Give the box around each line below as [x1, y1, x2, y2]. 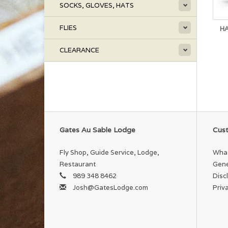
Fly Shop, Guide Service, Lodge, [60, 148, 159, 157]
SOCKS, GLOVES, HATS [60, 1, 134, 10]
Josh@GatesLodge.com [73, 183, 148, 192]
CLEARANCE [60, 46, 99, 54]
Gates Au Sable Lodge [60, 125, 135, 135]
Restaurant [60, 160, 96, 169]
